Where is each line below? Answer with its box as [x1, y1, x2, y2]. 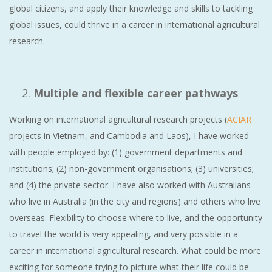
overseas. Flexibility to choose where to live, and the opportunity [9, 211, 262, 223]
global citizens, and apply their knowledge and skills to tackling [9, 2, 253, 14]
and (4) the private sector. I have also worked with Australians [9, 178, 251, 191]
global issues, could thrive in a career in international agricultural [9, 18, 260, 30]
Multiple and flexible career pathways [33, 85, 238, 100]
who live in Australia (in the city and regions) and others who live [9, 195, 260, 207]
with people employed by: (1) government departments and [9, 146, 242, 158]
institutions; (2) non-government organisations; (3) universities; [9, 162, 254, 174]
